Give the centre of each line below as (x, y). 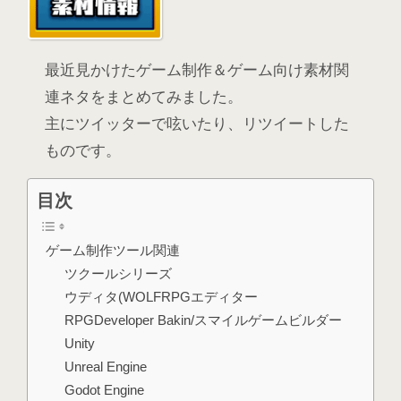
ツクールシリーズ (119, 274)
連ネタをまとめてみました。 (144, 98)
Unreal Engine (106, 367)
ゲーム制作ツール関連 (113, 251)
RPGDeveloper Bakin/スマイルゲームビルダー (204, 320)
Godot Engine (105, 390)
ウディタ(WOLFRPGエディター (162, 297)
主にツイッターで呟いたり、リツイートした (197, 124)
